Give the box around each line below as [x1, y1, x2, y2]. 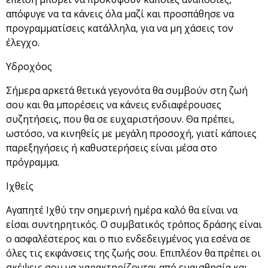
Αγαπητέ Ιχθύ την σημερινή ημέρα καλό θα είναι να [6, 203, 237, 217]
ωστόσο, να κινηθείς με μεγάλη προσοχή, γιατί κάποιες [6, 127, 257, 141]
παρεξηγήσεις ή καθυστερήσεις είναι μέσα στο [6, 141, 217, 155]
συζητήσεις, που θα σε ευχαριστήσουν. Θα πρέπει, [6, 112, 234, 126]
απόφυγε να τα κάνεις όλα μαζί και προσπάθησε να [6, 7, 234, 21]
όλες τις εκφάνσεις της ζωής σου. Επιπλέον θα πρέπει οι [6, 246, 261, 260]
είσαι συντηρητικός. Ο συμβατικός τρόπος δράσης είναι [6, 218, 262, 232]
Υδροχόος [6, 60, 52, 74]
